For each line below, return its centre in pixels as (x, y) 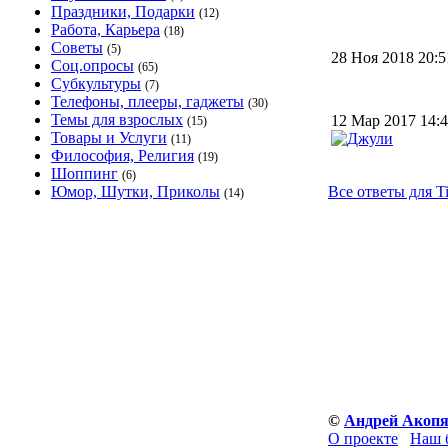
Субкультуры (96, 83)
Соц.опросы (92, 65)
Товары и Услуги (109, 137)
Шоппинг (84, 173)
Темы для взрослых (117, 119)
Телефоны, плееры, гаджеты (147, 101)
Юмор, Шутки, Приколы (135, 191)
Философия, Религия (122, 155)
